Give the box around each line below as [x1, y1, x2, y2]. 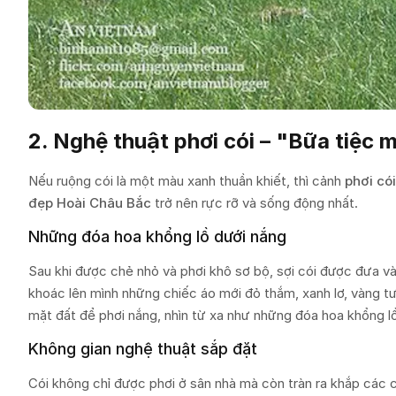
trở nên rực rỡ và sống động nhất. [151, 194, 358, 212]
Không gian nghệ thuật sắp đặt [28, 339, 257, 359]
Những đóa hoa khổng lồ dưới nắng [28, 227, 286, 247]
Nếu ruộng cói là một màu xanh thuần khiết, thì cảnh [28, 172, 345, 190]
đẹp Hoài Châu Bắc [28, 194, 151, 212]
